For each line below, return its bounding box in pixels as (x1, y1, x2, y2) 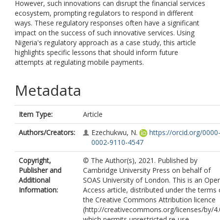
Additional (19, 175, 50, 185)
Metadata (15, 80, 81, 100)
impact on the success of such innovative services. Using (15, 28, 194, 37)
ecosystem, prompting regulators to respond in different (15, 8, 193, 18)
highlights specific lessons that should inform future (15, 48, 178, 57)
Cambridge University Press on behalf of (83, 165, 211, 175)
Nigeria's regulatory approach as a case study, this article (15, 38, 196, 47)
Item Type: (19, 110, 53, 119)
